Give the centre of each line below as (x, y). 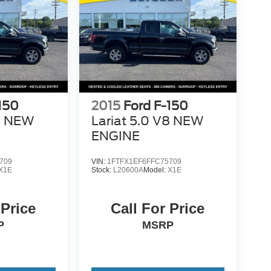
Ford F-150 (155, 106)
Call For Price (158, 209)
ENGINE (115, 136)
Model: (155, 170)
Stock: (102, 170)
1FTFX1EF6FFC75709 (144, 162)
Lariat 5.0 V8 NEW (147, 121)
